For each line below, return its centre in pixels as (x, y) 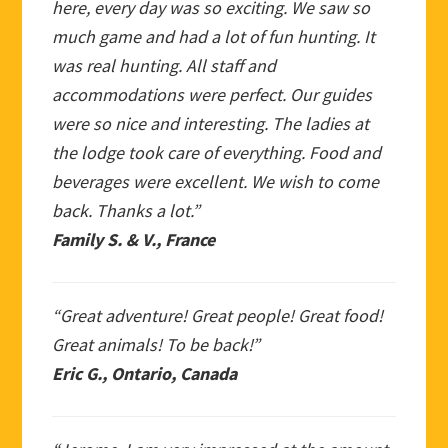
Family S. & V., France (134, 239)
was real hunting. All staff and (164, 65)
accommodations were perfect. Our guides (212, 94)
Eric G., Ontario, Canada (145, 373)
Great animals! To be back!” (156, 344)
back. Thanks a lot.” (126, 210)
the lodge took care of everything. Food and (217, 152)
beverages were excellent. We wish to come (216, 181)
